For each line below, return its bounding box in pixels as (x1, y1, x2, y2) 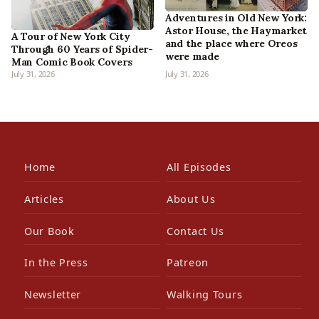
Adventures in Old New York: (165, 11, 307, 25)
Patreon (167, 256, 209, 270)
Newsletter (24, 287, 82, 301)
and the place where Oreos (165, 37, 298, 51)
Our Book (24, 224, 75, 238)
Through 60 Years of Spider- (11, 42, 153, 56)
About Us (167, 192, 216, 206)
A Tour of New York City (11, 29, 130, 43)
